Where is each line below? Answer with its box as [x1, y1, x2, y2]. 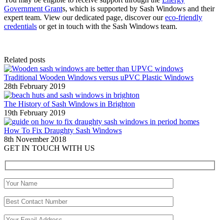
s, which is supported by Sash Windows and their [62, 4, 215, 13]
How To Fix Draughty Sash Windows [4, 126, 122, 135]
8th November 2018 [4, 135, 66, 144]
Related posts [4, 55, 45, 64]
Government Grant [4, 4, 62, 13]
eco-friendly [165, 13, 202, 22]
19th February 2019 [4, 109, 65, 117]
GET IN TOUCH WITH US [4, 144, 95, 153]
